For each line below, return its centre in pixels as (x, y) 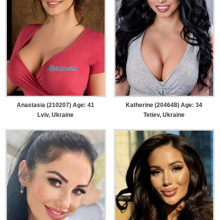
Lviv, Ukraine (56, 115)
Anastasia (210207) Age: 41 (56, 105)
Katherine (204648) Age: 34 (164, 105)
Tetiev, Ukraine (164, 115)
